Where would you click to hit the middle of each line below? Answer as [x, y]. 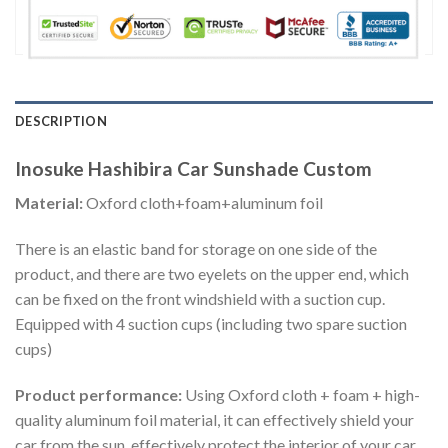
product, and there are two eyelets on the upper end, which [212, 273]
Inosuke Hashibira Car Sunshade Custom [193, 168]
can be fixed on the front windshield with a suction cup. [200, 298]
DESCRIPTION [61, 120]
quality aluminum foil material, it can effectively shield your [214, 419]
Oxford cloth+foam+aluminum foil [204, 203]
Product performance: [100, 394]
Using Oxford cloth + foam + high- [302, 394]
